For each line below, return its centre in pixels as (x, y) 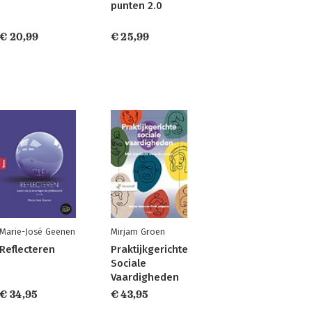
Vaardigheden (145, 277)
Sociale (128, 263)
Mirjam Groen (138, 232)
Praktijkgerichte (149, 249)
